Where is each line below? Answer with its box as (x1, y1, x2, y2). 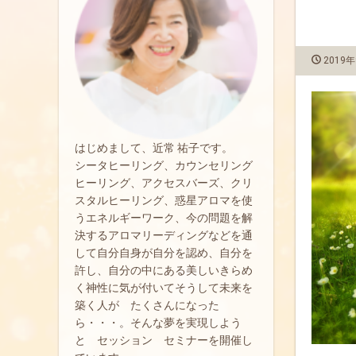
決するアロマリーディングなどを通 (75, 229, 253, 242)
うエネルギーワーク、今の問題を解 (75, 211, 253, 224)
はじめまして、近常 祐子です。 (75, 141, 233, 154)
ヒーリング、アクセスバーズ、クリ (75, 176, 253, 189)
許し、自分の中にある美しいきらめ (75, 264, 253, 277)
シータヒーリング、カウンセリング (75, 159, 253, 172)
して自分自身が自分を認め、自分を (75, 246, 253, 259)
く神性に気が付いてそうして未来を (75, 281, 253, 294)
